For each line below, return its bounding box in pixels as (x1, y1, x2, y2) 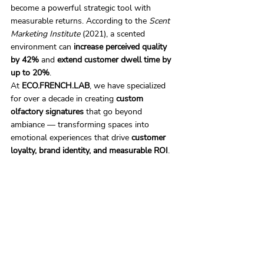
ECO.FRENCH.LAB (22, 80, 90, 91)
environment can (11, 41, 74, 52)
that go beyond (84, 106, 144, 117)
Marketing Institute (11, 28, 80, 39)
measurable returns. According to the (11, 15, 149, 27)
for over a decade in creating (11, 93, 116, 104)
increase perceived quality (74, 41, 169, 52)
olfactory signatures (11, 106, 84, 117)
